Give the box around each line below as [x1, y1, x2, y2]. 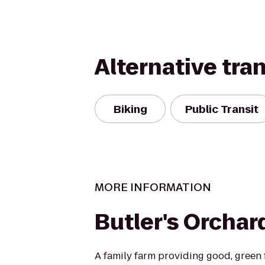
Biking [113, 101, 147, 117]
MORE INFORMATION [95, 180, 211, 195]
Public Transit [185, 101, 258, 117]
